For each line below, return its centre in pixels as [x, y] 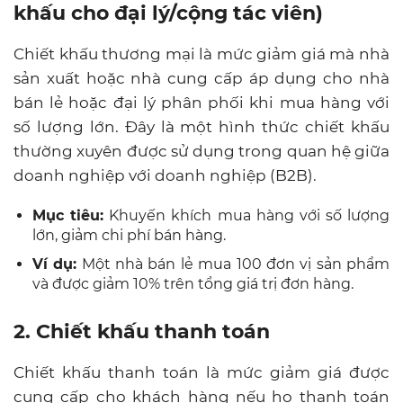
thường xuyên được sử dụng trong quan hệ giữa [201, 151]
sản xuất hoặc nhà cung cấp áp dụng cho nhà [201, 78]
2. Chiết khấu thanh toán [142, 331]
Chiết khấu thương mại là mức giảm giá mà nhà [201, 54]
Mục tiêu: [68, 215]
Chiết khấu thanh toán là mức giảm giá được [201, 372]
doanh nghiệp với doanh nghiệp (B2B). [165, 175]
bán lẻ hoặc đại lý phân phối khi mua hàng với [201, 102]
